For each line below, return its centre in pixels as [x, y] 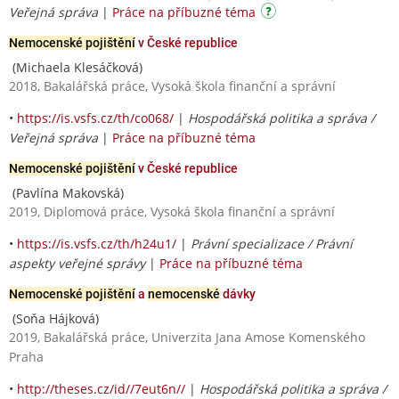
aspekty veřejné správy [77, 263]
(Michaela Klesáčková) [76, 67]
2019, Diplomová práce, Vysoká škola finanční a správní [172, 211]
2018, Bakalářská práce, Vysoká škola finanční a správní [172, 85]
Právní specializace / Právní [272, 243]
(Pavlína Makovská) [66, 192]
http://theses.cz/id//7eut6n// [101, 388]
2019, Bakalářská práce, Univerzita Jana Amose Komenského [187, 337]
